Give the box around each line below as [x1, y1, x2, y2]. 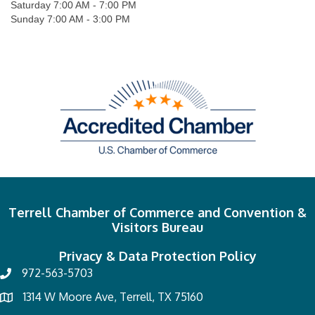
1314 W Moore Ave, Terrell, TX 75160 [23, 290, 203, 304]
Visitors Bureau [112, 219, 203, 236]
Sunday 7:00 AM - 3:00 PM [11, 13, 130, 25]
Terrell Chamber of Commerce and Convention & [8, 205, 307, 221]
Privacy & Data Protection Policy [58, 248, 257, 264]
